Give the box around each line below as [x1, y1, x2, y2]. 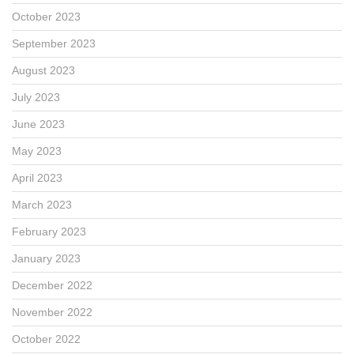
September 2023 [12, 36, 96, 50]
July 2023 [12, 90, 60, 104]
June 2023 [12, 117, 65, 130]
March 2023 [12, 198, 72, 211]
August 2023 [12, 63, 75, 77]
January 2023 [12, 251, 81, 265]
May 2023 [12, 144, 62, 157]
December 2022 [12, 278, 92, 292]
